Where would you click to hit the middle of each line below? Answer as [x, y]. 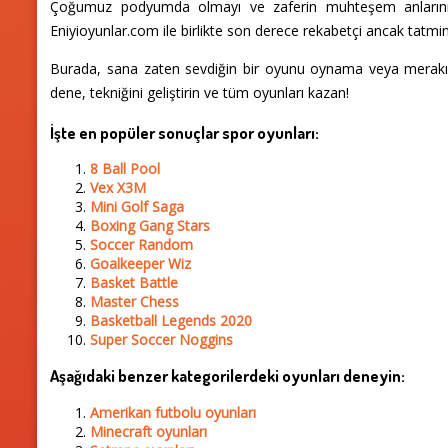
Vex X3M [118, 188]
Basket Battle [134, 283]
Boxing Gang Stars [150, 226]
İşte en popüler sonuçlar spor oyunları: [185, 132]
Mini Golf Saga [137, 207]
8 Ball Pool [125, 169]
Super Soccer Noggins [162, 340]
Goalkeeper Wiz [141, 264]
